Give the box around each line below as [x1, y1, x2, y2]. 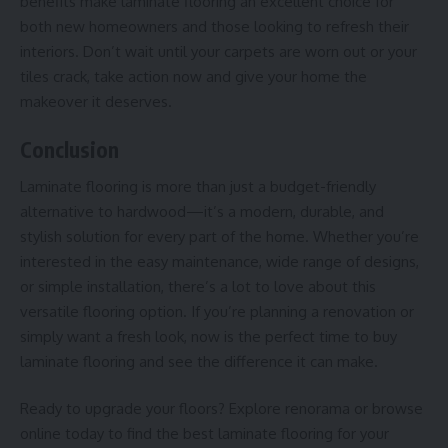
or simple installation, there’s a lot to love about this [20, 276, 376, 296]
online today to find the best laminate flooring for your [20, 424, 389, 444]
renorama [285, 399, 350, 419]
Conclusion [20, 136, 119, 164]
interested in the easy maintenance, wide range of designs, [20, 251, 419, 271]
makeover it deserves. [20, 91, 172, 111]
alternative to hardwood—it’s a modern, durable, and [20, 201, 384, 221]
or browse [350, 399, 423, 419]
